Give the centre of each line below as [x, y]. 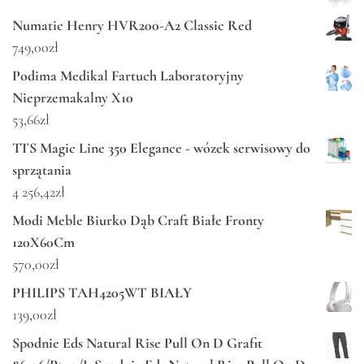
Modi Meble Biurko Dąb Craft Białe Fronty [138, 221]
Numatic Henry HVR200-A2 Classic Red [132, 26]
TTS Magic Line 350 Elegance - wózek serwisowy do [161, 148]
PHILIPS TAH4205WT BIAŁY [102, 293]
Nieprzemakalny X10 [73, 98]
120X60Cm [43, 243]
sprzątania [42, 170]
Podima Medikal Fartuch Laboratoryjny [128, 76]
